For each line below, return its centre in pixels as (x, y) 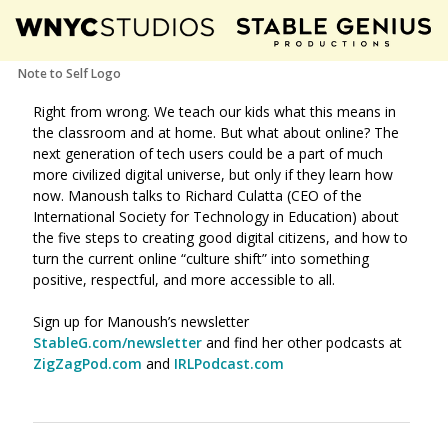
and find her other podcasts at (302, 342)
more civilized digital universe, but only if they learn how (213, 174)
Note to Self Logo (69, 73)
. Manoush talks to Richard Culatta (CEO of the (211, 195)
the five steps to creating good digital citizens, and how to (220, 237)
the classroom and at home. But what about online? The (216, 132)
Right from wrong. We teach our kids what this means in (214, 111)
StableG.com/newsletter (117, 342)
